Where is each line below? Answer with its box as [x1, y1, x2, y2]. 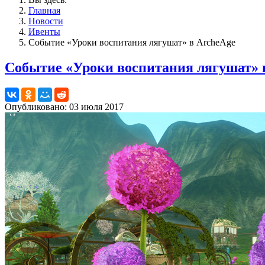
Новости [28, 16, 63, 26]
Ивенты [28, 27, 60, 37]
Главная [28, 5, 60, 15]
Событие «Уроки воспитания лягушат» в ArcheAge [28, 37, 235, 47]
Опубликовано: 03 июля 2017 [5, 101, 124, 112]
